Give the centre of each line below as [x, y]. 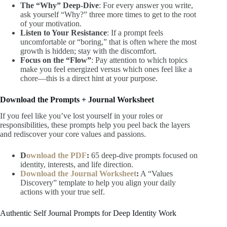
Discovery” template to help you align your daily [98, 183]
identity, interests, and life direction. [77, 165]
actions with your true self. [63, 192]
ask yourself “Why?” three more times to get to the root [108, 14]
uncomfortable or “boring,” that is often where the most [108, 42]
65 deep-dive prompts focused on [143, 156]
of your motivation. [51, 23]
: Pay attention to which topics [139, 60]
